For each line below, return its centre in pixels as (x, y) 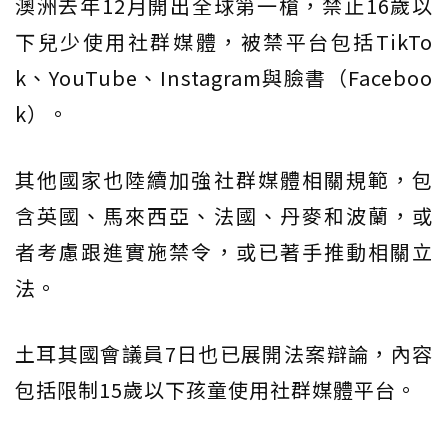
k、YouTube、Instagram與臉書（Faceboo (224, 77)
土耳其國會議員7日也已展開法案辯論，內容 (224, 353)
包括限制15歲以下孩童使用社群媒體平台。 (216, 389)
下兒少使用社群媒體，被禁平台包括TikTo (224, 41)
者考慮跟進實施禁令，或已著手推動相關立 (224, 251)
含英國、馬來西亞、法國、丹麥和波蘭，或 (224, 215)
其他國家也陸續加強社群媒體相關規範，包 (224, 179)
